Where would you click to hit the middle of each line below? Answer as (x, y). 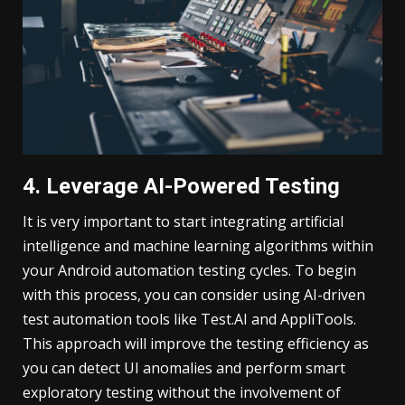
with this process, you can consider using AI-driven (194, 295)
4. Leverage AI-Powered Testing (184, 187)
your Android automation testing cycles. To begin (189, 271)
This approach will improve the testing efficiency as (196, 344)
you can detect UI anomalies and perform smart (184, 368)
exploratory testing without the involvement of (182, 393)
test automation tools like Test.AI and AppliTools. (189, 320)
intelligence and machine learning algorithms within (198, 246)
